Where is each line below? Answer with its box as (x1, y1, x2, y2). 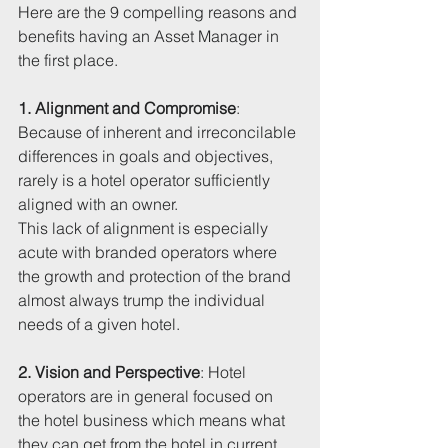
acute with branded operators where (18, 242, 281, 263)
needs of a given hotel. (18, 314, 180, 335)
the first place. (18, 50, 122, 71)
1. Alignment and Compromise (18, 98, 236, 119)
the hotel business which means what (18, 410, 289, 431)
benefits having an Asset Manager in (18, 26, 283, 47)
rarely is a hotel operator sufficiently (18, 170, 274, 191)
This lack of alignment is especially (18, 218, 272, 239)
